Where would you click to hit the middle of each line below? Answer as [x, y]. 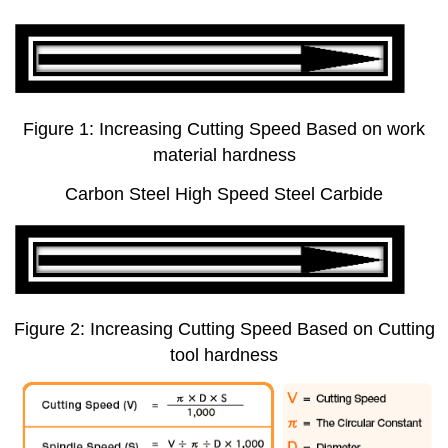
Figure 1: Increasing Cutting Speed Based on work [224, 129]
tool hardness [224, 355]
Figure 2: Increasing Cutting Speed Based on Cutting [224, 329]
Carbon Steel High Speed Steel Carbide [224, 193]
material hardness [224, 155]
